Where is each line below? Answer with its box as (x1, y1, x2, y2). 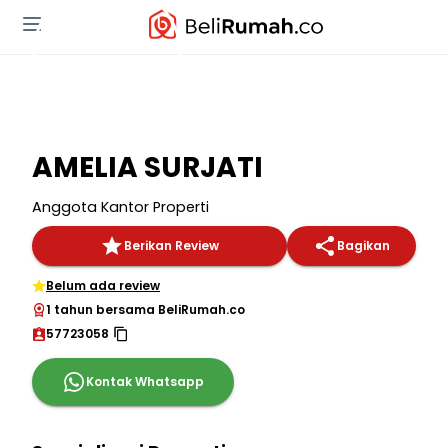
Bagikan (337, 237, 390, 254)
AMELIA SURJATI (32, 148, 263, 187)
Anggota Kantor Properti (32, 197, 209, 217)
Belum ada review (46, 277, 160, 294)
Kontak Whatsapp (86, 373, 204, 390)
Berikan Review (124, 237, 219, 254)
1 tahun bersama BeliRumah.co (46, 301, 245, 318)
